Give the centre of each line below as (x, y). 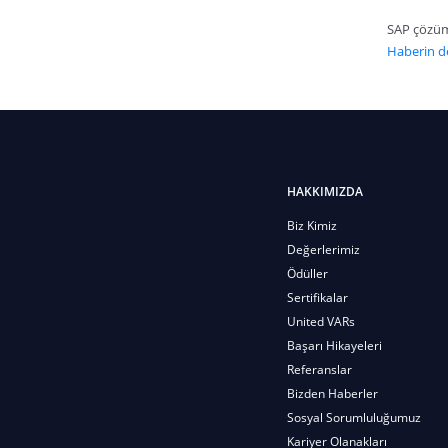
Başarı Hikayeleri (334, 345)
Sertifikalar (317, 297)
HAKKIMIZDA (325, 191)
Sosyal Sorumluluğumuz (354, 417)
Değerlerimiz (323, 249)
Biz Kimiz (312, 225)
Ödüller (307, 273)
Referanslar (319, 369)
